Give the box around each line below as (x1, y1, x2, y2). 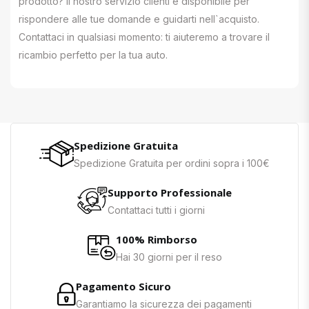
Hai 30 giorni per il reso (115, 250, 222, 263)
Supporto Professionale (108, 185, 232, 199)
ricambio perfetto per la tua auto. (19, 48, 168, 61)
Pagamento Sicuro (76, 279, 171, 293)
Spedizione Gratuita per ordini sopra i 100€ (74, 157, 270, 169)
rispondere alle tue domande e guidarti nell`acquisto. (19, 12, 259, 25)
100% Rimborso (115, 232, 197, 246)
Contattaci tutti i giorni (108, 203, 205, 216)
